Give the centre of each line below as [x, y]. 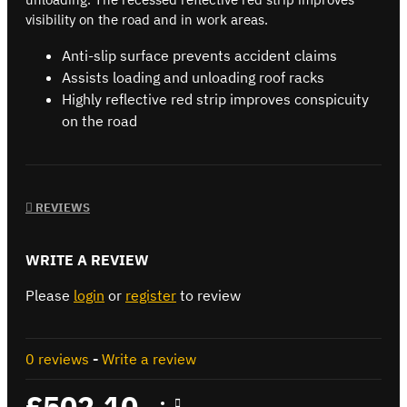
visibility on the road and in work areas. [147, 20]
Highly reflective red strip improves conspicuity [215, 99]
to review [208, 295]
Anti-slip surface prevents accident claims [199, 56]
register [151, 295]
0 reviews [57, 358]
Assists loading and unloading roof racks [193, 78]
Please [50, 295]
